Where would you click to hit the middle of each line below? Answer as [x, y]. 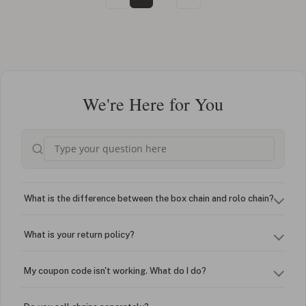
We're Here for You [153, 103]
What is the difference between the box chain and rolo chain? [149, 198]
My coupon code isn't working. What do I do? [115, 270]
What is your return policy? [79, 234]
